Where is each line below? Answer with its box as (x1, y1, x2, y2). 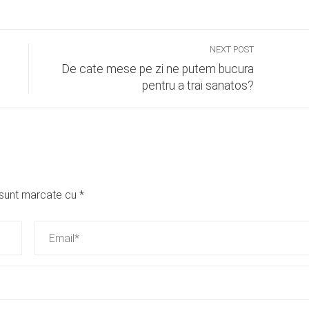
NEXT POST (210, 44, 255, 55)
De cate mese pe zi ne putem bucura (61, 62, 255, 77)
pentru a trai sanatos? (142, 79, 255, 93)
